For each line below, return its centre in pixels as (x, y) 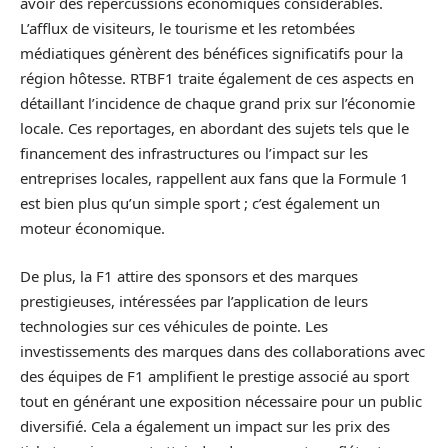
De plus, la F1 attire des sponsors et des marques (189, 275)
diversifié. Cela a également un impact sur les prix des (205, 425)
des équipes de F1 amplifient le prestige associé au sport (214, 375)
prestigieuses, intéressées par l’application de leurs (194, 300)
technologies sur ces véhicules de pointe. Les (174, 325)
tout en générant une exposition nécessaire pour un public (221, 400)
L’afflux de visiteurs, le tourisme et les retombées (187, 28)
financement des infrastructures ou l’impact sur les (194, 153)
